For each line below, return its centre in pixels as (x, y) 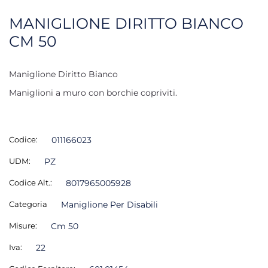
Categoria (28, 204)
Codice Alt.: (31, 182)
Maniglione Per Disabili (109, 204)
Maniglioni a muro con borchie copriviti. (93, 92)
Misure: (23, 225)
